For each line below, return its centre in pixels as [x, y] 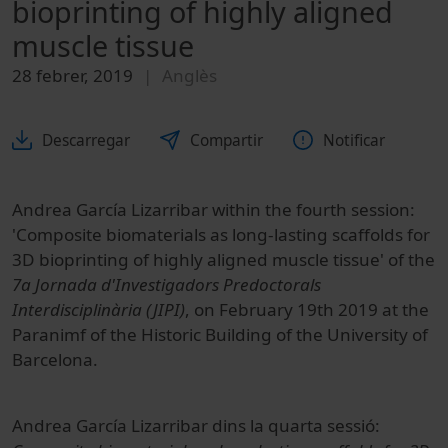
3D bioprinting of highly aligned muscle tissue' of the [223, 259]
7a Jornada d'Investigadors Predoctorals [166, 284]
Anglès [189, 76]
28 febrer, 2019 [72, 76]
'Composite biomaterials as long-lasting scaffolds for [221, 234]
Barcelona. [55, 359]
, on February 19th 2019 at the [307, 309]
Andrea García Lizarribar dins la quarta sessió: [196, 425]
